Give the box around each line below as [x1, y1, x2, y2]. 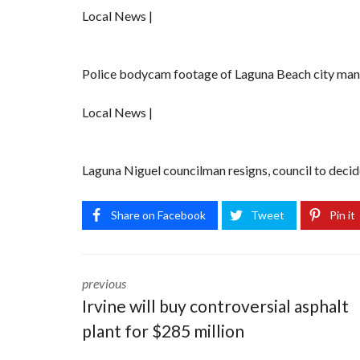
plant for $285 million [82, 321, 244, 341]
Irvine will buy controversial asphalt [82, 296, 349, 316]
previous [82, 276, 126, 291]
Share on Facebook [111, 208, 206, 222]
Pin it [329, 208, 355, 222]
